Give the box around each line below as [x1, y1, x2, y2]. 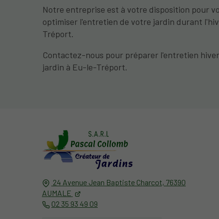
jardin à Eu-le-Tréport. [43, 62, 128, 73]
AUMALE [42, 188, 71, 198]
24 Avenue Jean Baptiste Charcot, [52, 177, 166, 187]
